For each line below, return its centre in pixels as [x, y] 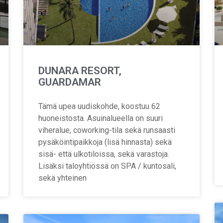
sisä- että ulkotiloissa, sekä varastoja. [104, 154]
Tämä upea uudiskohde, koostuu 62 [100, 106]
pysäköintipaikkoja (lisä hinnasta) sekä [105, 142]
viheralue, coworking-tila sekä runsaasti [107, 130]
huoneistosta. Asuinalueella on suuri [101, 118]
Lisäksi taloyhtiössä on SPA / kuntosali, [108, 166]
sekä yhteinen [63, 178]
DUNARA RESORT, [80, 70]
